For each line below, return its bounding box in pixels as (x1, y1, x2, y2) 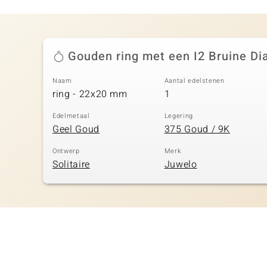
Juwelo (164, 157, 197, 172)
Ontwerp (52, 146, 80, 157)
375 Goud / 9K (164, 122, 231, 136)
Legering (164, 111, 193, 122)
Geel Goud (52, 122, 100, 136)
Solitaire (52, 157, 90, 172)
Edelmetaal (52, 111, 90, 122)
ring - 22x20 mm (52, 86, 128, 101)
